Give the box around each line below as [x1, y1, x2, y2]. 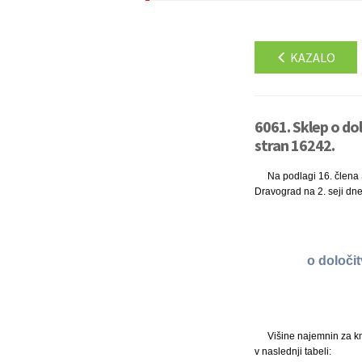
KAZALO [287, 49, 335, 65]
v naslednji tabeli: [254, 345, 331, 357]
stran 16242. [254, 135, 335, 155]
